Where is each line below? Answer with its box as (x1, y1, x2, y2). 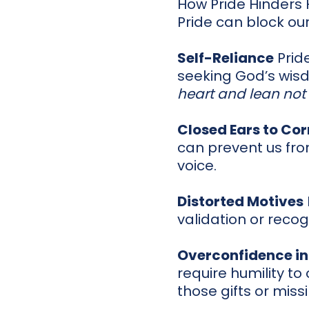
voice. (177, 156, 217, 176)
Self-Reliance (177, 48, 274, 68)
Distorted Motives (177, 192, 303, 212)
